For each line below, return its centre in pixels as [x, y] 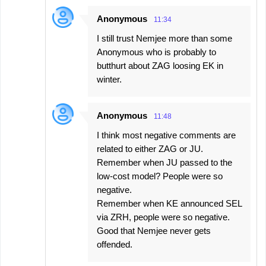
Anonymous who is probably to [156, 52]
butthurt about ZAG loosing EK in [160, 66]
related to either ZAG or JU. [150, 149]
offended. [115, 245]
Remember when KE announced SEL [169, 204]
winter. [109, 80]
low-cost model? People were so [160, 176]
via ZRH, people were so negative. [163, 217]
